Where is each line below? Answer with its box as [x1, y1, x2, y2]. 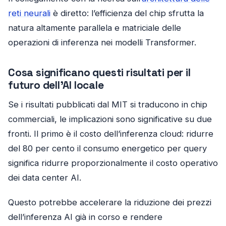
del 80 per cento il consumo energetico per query [8, 143, 207, 154]
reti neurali [8, 8, 50, 19]
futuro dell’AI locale [8, 78, 104, 92]
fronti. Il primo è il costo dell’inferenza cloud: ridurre [8, 129, 213, 139]
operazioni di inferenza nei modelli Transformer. [8, 37, 196, 48]
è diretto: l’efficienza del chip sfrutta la [50, 8, 204, 19]
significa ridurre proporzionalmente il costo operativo [8, 158, 218, 168]
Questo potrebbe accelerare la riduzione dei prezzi [8, 197, 211, 208]
